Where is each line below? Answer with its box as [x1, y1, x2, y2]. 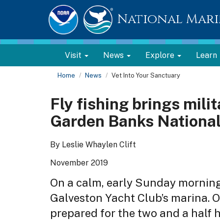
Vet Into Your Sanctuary [111, 72, 180, 79]
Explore [145, 51, 176, 60]
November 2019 [50, 158, 108, 167]
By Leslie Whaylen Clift [50, 140, 136, 149]
